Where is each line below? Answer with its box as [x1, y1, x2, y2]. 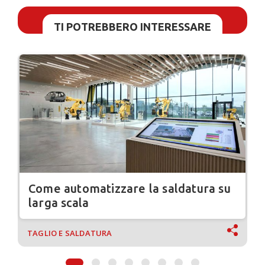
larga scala [28, 196, 89, 210]
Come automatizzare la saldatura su [28, 182, 231, 196]
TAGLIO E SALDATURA [27, 228, 112, 239]
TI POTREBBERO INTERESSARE [54, 21, 211, 33]
